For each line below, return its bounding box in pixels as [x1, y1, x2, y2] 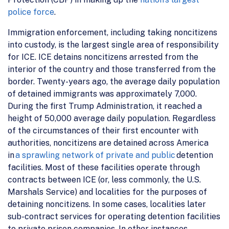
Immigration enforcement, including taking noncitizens [8, 27, 217, 37]
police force [8, 7, 54, 17]
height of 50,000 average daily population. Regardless [8, 113, 216, 123]
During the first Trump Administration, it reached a [8, 101, 202, 111]
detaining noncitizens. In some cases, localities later [8, 199, 206, 209]
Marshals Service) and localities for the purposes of [8, 187, 207, 197]
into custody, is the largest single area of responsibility [8, 39, 219, 50]
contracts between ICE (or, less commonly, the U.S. [8, 174, 201, 185]
